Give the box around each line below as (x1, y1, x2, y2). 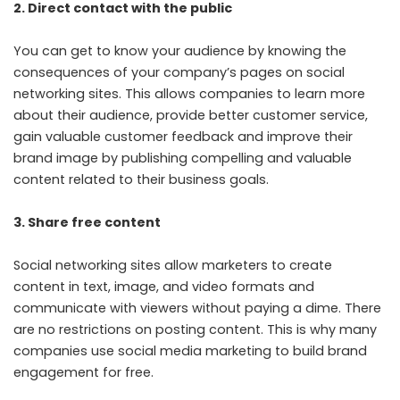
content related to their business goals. (13, 171, 269, 188)
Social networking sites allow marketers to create (13, 256, 332, 274)
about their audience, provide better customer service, (13, 106, 368, 124)
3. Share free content (13, 213, 161, 231)
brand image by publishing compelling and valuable (13, 149, 352, 167)
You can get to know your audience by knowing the (13, 42, 346, 60)
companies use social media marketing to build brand (13, 342, 367, 360)
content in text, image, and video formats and (13, 278, 314, 296)
